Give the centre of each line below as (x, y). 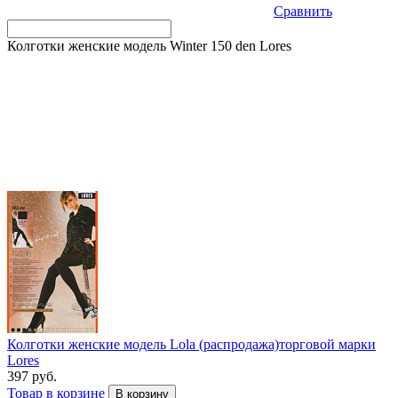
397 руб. (32, 377)
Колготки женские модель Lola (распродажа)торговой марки (191, 345)
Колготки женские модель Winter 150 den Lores (149, 46)
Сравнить (303, 12)
